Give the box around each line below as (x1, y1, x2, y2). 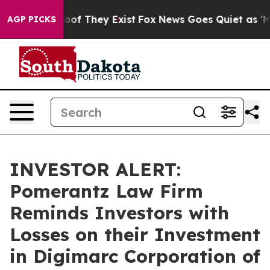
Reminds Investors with (10, 201, 229, 224)
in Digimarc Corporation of (10, 245, 260, 268)
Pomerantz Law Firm (10, 180, 203, 202)
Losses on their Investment (10, 223, 260, 246)
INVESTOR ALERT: (10, 158, 181, 181)
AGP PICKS (7, 14, 56, 25)
